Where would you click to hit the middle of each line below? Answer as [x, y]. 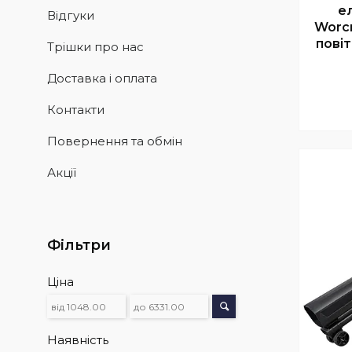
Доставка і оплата [102, 78]
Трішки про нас [95, 47]
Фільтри [79, 245]
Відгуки [71, 15]
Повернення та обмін [115, 141]
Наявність [78, 340]
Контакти [76, 110]
